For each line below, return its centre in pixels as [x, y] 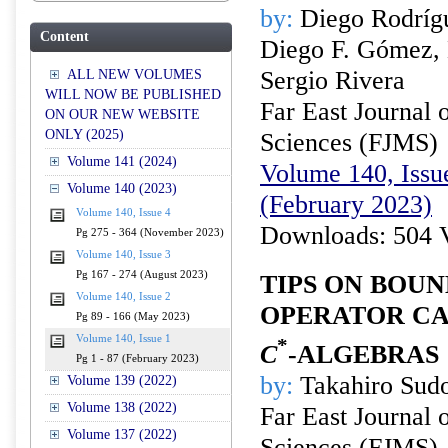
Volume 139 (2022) [122, 380]
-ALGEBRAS [363, 354]
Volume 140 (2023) [122, 188]
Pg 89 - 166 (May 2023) [133, 316]
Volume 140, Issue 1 [123, 338]
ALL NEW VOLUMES [134, 74]
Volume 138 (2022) [122, 407]
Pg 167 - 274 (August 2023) [142, 274]
